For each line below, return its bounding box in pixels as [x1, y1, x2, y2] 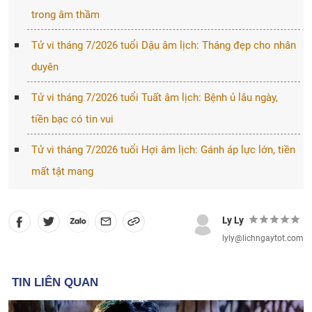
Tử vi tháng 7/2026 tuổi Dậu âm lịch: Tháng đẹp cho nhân [31, 39, 296, 52]
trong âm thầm [31, 8, 100, 21]
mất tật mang [31, 165, 93, 178]
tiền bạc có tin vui [31, 113, 114, 125]
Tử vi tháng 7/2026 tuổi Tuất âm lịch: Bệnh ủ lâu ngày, [31, 91, 278, 104]
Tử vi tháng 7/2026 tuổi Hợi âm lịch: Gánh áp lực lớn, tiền [31, 143, 295, 156]
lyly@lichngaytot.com [222, 233, 304, 243]
